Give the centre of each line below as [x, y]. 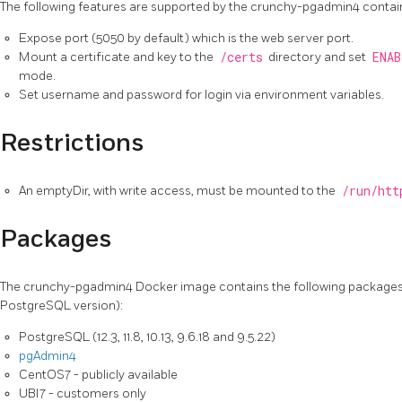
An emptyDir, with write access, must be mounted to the [179, 191]
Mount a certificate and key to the [118, 57]
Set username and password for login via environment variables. [201, 95]
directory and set [317, 57]
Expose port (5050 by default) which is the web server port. [186, 38]
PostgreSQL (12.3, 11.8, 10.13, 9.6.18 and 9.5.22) [147, 337]
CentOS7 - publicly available [98, 375]
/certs [241, 57]
